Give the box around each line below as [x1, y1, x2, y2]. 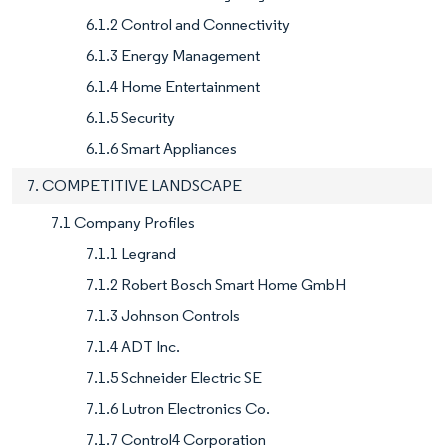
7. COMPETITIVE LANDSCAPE [27, 175, 242, 195]
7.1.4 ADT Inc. [86, 336, 180, 356]
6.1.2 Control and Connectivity [86, 14, 290, 34]
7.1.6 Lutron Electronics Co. [86, 398, 270, 418]
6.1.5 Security [86, 107, 175, 127]
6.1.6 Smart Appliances [86, 138, 237, 158]
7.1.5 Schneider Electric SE [86, 367, 262, 387]
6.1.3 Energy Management [86, 45, 260, 65]
